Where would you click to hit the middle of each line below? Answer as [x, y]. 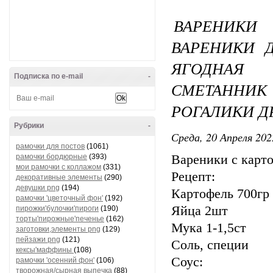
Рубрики [29, 126]
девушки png [38, 188]
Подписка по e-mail [48, 76]
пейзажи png [38, 239]
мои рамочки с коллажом [58, 167]
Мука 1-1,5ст [209, 228]
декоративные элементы [59, 177]
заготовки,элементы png [58, 229]
